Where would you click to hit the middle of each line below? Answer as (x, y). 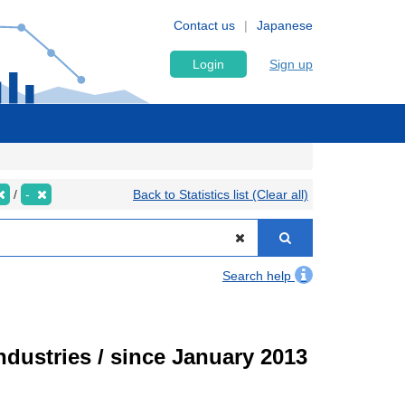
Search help (259, 276)
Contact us (204, 25)
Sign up (291, 64)
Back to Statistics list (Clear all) (221, 194)
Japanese (285, 25)
